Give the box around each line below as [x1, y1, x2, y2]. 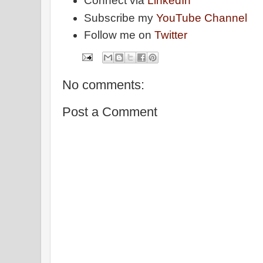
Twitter [154, 29, 188, 42]
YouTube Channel [156, 11, 248, 24]
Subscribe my [84, 11, 157, 24]
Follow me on [84, 29, 155, 42]
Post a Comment [62, 104, 157, 119]
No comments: [62, 77, 144, 92]
